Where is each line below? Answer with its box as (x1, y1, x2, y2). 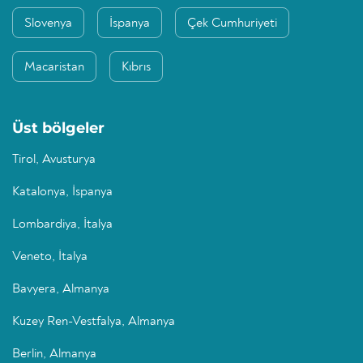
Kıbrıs (122, 61, 151, 75)
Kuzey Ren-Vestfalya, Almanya (12, 315, 175, 329)
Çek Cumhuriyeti (187, 17, 277, 31)
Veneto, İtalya (12, 250, 88, 264)
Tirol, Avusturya (12, 153, 96, 167)
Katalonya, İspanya (12, 186, 113, 199)
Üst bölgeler (12, 119, 105, 138)
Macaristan (24, 61, 84, 75)
